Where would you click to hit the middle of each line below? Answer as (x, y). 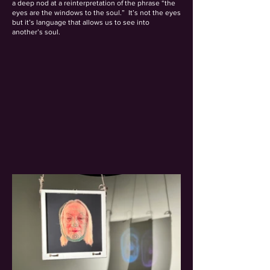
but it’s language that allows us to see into (81, 22)
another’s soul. (36, 32)
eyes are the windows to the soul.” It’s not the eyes (96, 13)
